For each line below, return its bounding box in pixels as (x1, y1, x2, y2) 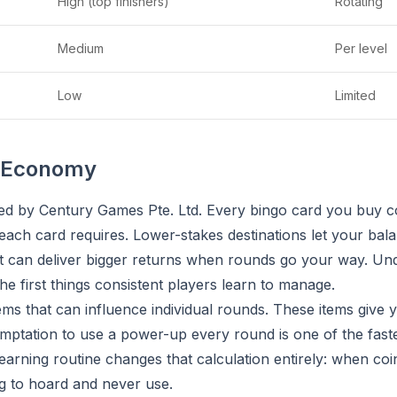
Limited (335, 88, 376, 103)
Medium (58, 41, 104, 56)
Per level (335, 41, 387, 56)
